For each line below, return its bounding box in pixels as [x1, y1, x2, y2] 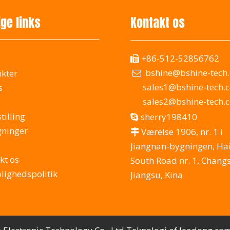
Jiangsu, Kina [130, 168, 183, 181]
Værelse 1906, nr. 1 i [139, 125, 223, 138]
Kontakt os [130, 13, 185, 32]
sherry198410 [141, 110, 197, 123]
